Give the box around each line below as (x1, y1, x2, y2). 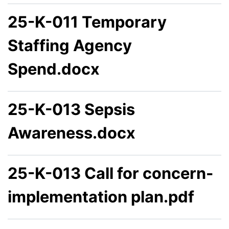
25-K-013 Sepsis (8, 100, 135, 119)
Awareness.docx (8, 123, 135, 143)
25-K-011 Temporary (8, 12, 167, 32)
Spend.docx (8, 59, 100, 79)
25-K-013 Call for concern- (8, 164, 213, 183)
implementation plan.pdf (8, 187, 194, 207)
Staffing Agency (8, 36, 132, 55)
